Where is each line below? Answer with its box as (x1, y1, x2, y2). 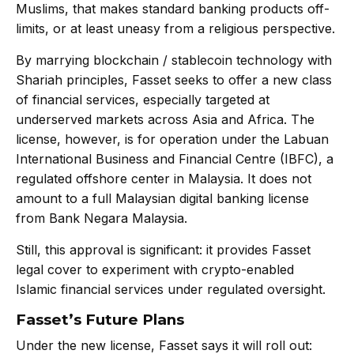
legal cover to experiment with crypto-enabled (16, 262, 294, 278)
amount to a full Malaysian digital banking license (16, 190, 309, 207)
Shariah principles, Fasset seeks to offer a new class (16, 72, 332, 88)
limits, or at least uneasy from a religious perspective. (16, 21, 335, 37)
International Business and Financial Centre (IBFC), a (16, 151, 333, 168)
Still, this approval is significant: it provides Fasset (16, 242, 311, 258)
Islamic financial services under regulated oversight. (16, 281, 326, 298)
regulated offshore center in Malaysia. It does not (16, 171, 311, 187)
